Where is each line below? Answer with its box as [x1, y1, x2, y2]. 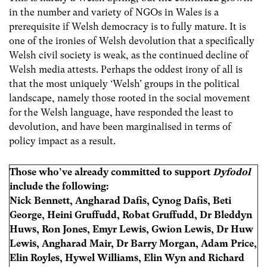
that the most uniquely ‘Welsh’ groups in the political [9, 78, 240, 90]
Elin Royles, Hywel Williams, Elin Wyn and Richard [10, 252, 244, 264]
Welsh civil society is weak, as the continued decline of [9, 49, 249, 61]
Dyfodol [213, 166, 250, 178]
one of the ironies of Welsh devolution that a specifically [9, 35, 254, 47]
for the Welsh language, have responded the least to [9, 107, 233, 119]
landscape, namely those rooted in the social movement [9, 92, 250, 104]
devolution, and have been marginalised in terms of [9, 121, 231, 133]
